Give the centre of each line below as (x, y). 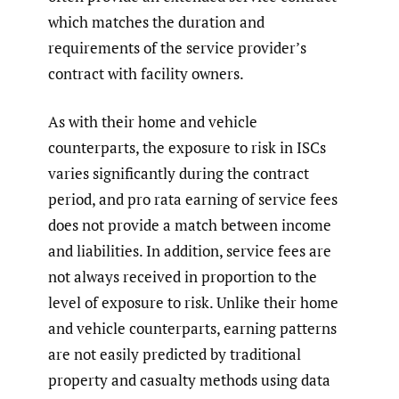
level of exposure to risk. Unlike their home (193, 303)
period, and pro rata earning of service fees (193, 199)
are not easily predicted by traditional (175, 354)
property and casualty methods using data (189, 380)
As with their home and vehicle (153, 122)
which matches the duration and (156, 21)
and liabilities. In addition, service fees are (190, 251)
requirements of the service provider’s (177, 47)
